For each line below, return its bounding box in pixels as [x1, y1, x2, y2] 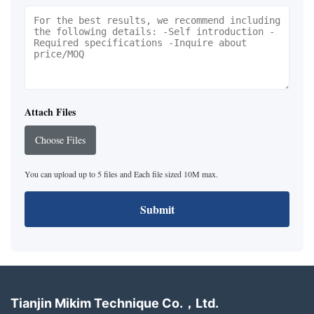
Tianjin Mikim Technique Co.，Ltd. [11, 296, 219, 311]
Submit [139, 201, 175, 218]
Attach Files [25, 104, 76, 120]
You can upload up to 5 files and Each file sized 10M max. [25, 168, 218, 180]
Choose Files [35, 133, 86, 147]
